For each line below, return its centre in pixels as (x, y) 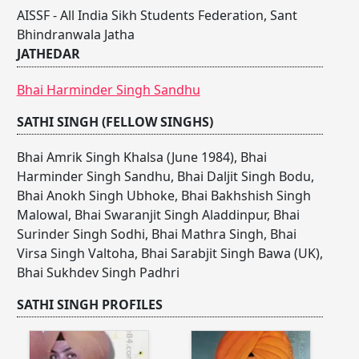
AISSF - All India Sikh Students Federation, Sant (157, 16)
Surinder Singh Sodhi (81, 234)
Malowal (42, 214)
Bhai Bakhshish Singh (246, 195)
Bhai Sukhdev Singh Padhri (98, 272)
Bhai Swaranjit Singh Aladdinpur (170, 214)
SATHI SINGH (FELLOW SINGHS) (115, 121)
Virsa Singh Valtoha (75, 253)
